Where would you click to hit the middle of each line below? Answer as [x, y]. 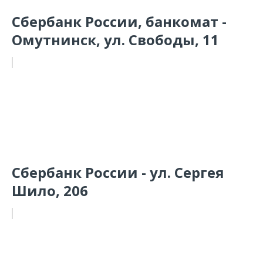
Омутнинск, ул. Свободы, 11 [115, 40]
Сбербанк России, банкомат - [119, 21]
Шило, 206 [50, 190]
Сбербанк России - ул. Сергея [118, 172]
